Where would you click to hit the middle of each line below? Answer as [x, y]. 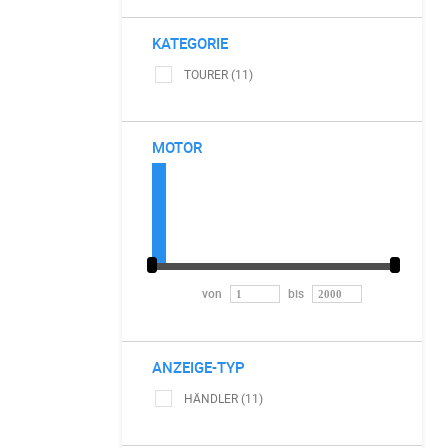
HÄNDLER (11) [223, 398]
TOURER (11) [218, 74]
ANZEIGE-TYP [198, 367]
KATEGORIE [190, 43]
